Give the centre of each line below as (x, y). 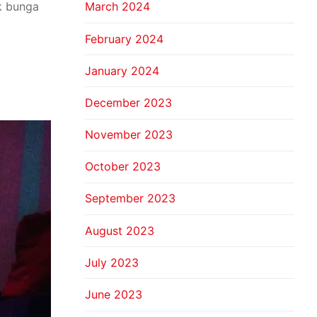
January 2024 (122, 70)
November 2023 (129, 135)
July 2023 (112, 262)
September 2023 (130, 198)
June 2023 (114, 295)
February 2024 (124, 39)
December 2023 (128, 102)
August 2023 (120, 230)
